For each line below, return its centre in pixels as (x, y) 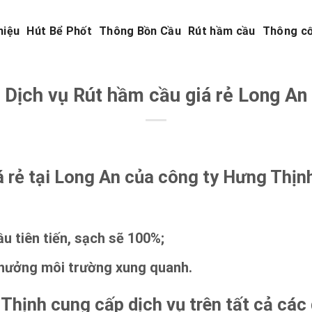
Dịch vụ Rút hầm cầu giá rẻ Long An (156, 95)
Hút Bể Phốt (59, 31)
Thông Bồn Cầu (140, 31)
